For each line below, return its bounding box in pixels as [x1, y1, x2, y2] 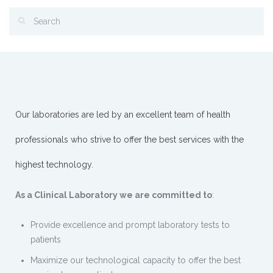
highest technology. [15, 159, 93, 169]
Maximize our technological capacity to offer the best [30, 255, 241, 265]
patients [30, 234, 61, 244]
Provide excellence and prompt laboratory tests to [30, 219, 230, 230]
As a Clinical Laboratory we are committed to [15, 190, 212, 200]
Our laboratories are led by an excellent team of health [15, 109, 230, 119]
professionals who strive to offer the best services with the [15, 134, 244, 144]
